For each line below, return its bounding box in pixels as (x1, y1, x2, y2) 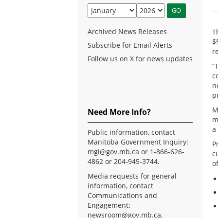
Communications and (88, 190, 157, 200)
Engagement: (88, 200, 130, 210)
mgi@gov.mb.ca (88, 146, 139, 156)
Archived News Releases (88, 26, 167, 36)
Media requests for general (88, 171, 177, 181)
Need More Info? (88, 106, 151, 117)
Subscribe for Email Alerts (88, 40, 172, 50)
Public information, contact (88, 127, 175, 137)
